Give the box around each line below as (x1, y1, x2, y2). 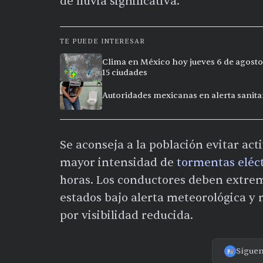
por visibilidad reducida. (60, 208, 193, 222)
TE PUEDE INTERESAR (60, 36, 145, 46)
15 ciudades (102, 67, 147, 77)
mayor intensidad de (60, 155, 177, 170)
